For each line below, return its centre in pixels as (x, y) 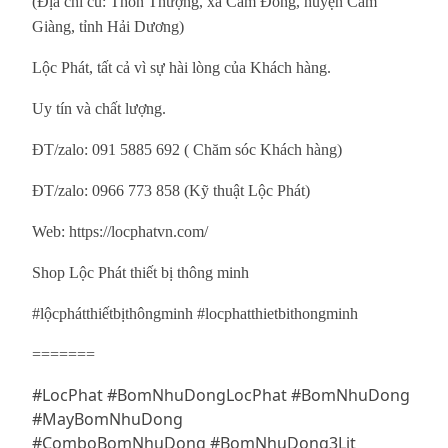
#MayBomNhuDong (107, 419)
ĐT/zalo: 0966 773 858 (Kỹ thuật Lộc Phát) (171, 191)
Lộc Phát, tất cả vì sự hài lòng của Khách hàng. (181, 68)
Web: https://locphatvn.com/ (120, 232)
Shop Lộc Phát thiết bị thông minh (140, 273)
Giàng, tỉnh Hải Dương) (108, 27)
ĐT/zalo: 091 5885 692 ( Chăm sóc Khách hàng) (187, 150)
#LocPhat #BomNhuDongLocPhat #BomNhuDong (221, 395)
